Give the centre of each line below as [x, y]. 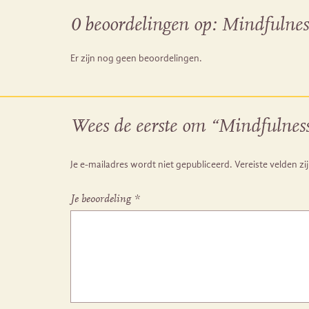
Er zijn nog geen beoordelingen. [136, 59]
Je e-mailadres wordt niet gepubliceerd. [151, 165]
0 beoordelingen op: [146, 26]
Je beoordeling [102, 200]
